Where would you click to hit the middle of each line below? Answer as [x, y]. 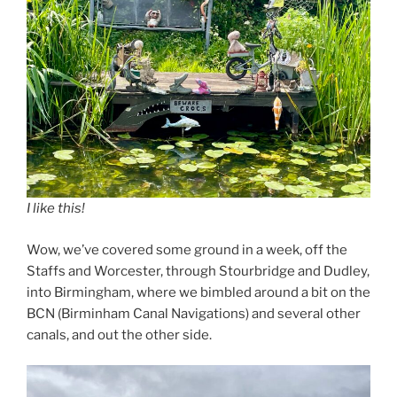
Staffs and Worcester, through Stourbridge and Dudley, [198, 271]
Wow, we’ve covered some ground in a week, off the [187, 249]
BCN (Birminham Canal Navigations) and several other [194, 313]
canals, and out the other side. [119, 335]
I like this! [56, 209]
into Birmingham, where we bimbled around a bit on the [198, 292]
